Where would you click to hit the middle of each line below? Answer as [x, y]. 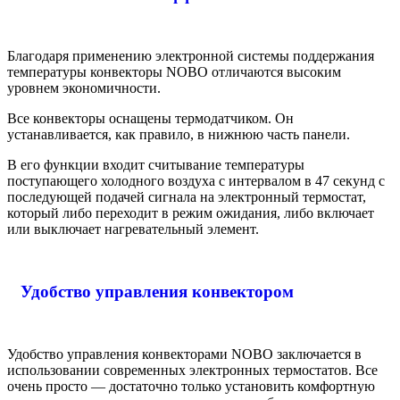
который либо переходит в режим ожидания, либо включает [191, 213]
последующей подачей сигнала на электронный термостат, [187, 197]
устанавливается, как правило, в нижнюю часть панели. [179, 135]
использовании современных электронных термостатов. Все [192, 370]
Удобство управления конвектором [157, 291]
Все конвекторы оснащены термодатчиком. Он [150, 119]
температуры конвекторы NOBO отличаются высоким [174, 72]
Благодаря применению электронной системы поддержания [191, 56]
